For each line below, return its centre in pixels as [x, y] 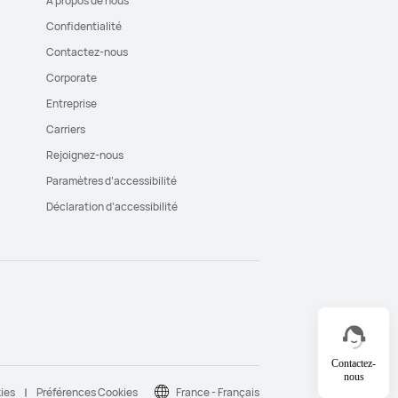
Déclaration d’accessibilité [112, 207]
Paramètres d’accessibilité [111, 181]
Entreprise [72, 104]
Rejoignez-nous [85, 155]
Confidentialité [84, 27]
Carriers [66, 130]
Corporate [72, 78]
